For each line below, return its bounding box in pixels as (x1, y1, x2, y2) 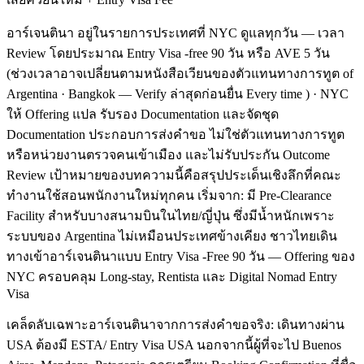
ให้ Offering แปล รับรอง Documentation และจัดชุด (6, 106, 279, 121)
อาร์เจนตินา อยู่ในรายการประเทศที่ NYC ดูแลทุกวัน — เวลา (6, 25, 344, 40)
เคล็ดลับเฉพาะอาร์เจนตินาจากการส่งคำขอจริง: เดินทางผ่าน (6, 317, 344, 331)
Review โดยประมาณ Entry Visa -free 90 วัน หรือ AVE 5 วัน (6, 45, 330, 60)
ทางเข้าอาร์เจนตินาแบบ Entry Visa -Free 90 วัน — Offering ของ (6, 249, 355, 263)
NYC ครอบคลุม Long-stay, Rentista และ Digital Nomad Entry (6, 269, 337, 284)
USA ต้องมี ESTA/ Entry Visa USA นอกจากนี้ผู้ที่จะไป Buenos (6, 337, 341, 352)
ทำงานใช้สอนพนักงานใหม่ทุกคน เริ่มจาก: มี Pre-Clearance (6, 188, 331, 202)
